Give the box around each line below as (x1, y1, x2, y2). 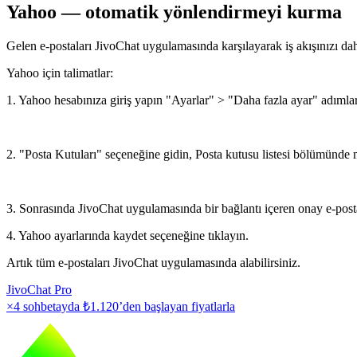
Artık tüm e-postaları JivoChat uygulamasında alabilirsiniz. (6, 255, 300, 269)
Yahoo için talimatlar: (6, 65, 113, 80)
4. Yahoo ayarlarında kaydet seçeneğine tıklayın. (6, 228, 249, 242)
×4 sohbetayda (6, 299, 83, 313)
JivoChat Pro (6, 282, 72, 296)
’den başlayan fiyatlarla (119, 299, 235, 313)
